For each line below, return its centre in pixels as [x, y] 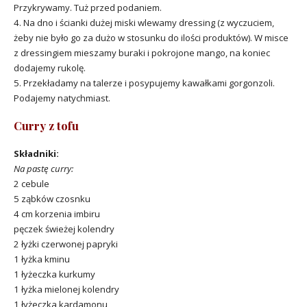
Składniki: [36, 153]
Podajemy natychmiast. [62, 98]
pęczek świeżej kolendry [64, 229]
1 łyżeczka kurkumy [54, 274]
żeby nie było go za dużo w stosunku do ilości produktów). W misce [151, 37]
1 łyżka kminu [42, 259]
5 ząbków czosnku [52, 198]
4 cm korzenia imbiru [57, 213]
